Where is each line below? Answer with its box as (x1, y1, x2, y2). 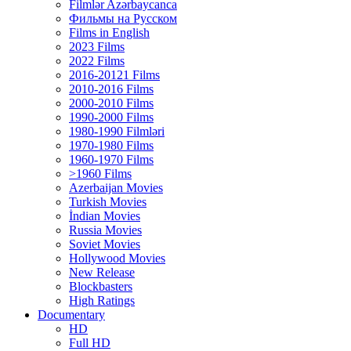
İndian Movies (69, 209, 140, 223)
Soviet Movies (69, 237, 140, 251)
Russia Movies (69, 223, 142, 237)
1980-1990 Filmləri (69, 125, 165, 138)
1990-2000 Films (69, 110, 154, 124)
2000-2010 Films (69, 96, 154, 110)
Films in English (69, 26, 150, 39)
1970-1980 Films (69, 139, 154, 152)
